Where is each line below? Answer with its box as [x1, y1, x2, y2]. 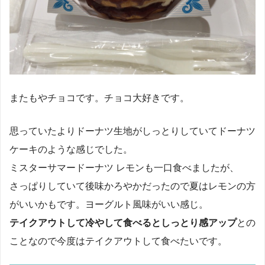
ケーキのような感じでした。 [9, 143, 132, 154]
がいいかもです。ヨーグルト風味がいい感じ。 [9, 198, 208, 209]
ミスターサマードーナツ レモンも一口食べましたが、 [9, 161, 239, 173]
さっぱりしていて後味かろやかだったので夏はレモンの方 [9, 180, 256, 191]
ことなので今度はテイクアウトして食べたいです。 [9, 235, 227, 246]
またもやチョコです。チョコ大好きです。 [9, 92, 189, 104]
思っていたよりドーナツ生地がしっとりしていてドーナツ [9, 125, 256, 136]
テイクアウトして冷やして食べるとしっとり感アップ [9, 216, 237, 228]
